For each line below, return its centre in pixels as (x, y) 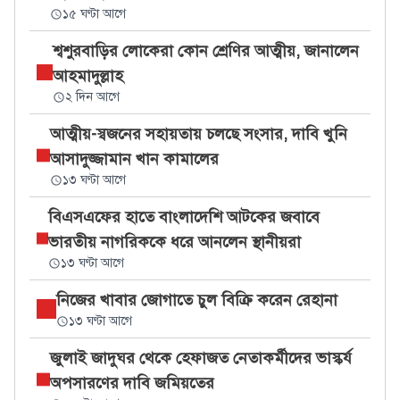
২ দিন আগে (92, 97)
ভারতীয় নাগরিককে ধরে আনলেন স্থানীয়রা (175, 242)
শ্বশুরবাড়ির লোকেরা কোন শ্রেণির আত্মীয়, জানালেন (205, 51)
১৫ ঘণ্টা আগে (95, 14)
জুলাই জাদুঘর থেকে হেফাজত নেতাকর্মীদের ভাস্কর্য (200, 358)
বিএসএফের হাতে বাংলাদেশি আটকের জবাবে (184, 217)
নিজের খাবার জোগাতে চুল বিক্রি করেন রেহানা (197, 300)
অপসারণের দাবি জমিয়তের (132, 383)
